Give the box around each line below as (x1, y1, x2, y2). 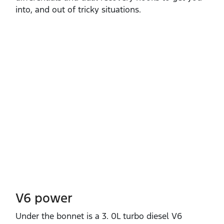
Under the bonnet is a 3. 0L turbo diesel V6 (15, 210, 182, 221)
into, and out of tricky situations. (15, 4, 141, 15)
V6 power (15, 189, 72, 206)
